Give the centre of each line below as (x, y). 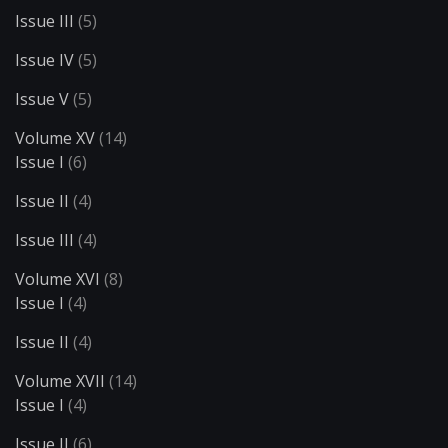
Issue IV (44, 60)
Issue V (42, 99)
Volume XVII (60, 381)
